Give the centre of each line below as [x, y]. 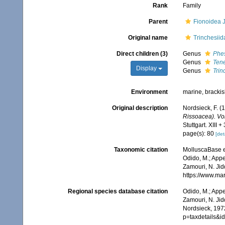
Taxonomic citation [141, 150]
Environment [149, 92]
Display [147, 68]
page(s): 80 [199, 134]
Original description [140, 108]
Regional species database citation [118, 191]
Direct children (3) [142, 54]
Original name [148, 38]
